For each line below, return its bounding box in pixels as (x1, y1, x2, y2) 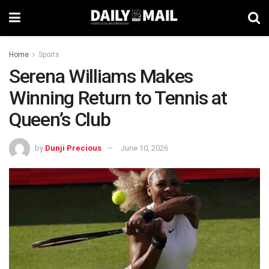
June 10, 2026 (121, 143, 168, 153)
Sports (38, 50, 59, 59)
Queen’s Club (9, 108, 110, 131)
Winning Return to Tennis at (9, 86, 227, 109)
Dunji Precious (45, 143, 101, 153)
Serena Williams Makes (9, 65, 193, 88)
